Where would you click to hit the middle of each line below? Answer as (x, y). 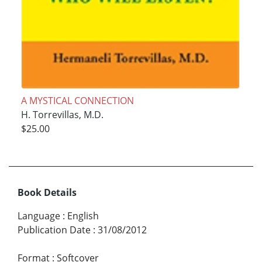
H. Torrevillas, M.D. (62, 114)
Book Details (47, 193)
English (83, 216)
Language (39, 216)
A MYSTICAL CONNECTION (77, 100)
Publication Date (54, 230)
